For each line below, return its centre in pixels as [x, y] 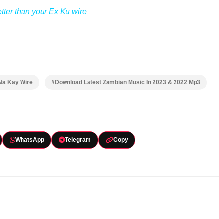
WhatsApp [29, 140]
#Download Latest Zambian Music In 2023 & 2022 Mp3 [126, 82]
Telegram [78, 140]
